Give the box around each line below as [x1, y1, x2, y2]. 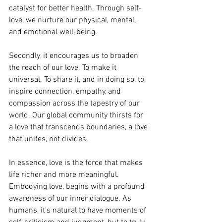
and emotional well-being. [9, 27, 97, 37]
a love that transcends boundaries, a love [9, 122, 150, 132]
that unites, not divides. [9, 134, 88, 144]
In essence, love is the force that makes [9, 158, 145, 168]
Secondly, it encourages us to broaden [9, 51, 140, 61]
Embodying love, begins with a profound [9, 182, 147, 192]
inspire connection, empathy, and [9, 87, 123, 97]
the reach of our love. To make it [9, 63, 118, 73]
